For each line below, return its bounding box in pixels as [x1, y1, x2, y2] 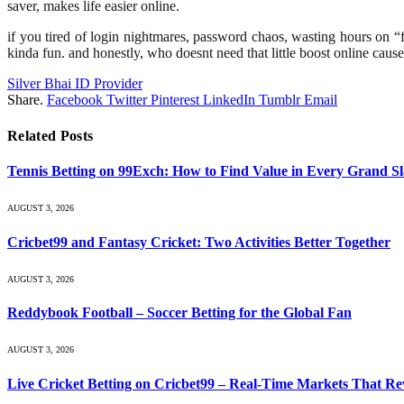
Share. [7, 92, 43, 108]
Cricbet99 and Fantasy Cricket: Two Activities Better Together [7, 234, 390, 250]
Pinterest [151, 92, 199, 108]
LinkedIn [203, 92, 255, 108]
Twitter [106, 92, 147, 108]
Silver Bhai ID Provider [7, 76, 142, 92]
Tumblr [259, 92, 300, 108]
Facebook [47, 92, 103, 108]
